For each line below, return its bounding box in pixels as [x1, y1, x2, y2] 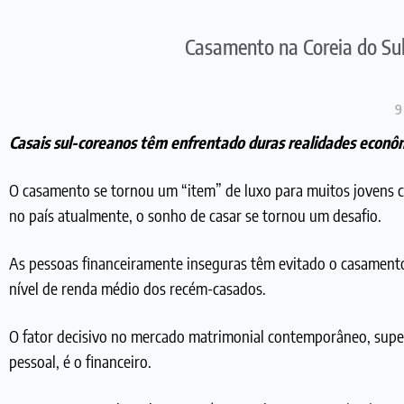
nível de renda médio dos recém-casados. [9, 277, 266, 298]
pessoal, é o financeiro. [9, 350, 151, 372]
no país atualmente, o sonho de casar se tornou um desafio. [9, 204, 381, 225]
